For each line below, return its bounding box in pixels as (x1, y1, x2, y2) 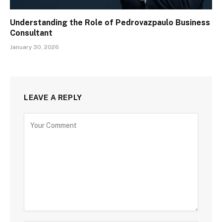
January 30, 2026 (10, 44, 59, 51)
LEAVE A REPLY (24, 93, 82, 102)
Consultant (10, 28, 53, 38)
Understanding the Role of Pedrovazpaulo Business (10, 18, 210, 28)
